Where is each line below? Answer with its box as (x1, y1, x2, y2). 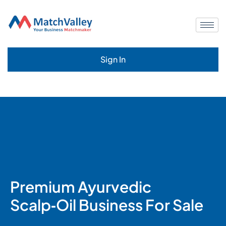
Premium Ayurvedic (10, 177, 151, 196)
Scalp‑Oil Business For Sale (10, 195, 203, 214)
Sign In (100, 53, 126, 65)
